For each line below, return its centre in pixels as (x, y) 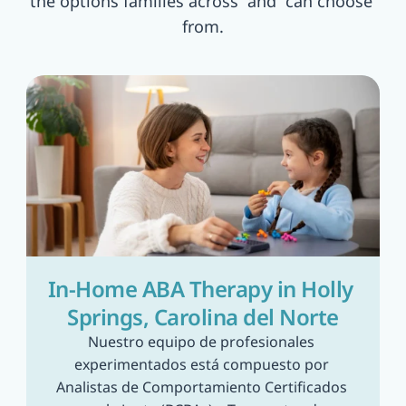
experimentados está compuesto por (201, 364)
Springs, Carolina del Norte (203, 317)
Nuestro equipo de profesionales (201, 342)
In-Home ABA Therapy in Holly (200, 289)
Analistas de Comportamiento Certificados (201, 387)
